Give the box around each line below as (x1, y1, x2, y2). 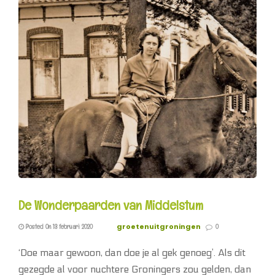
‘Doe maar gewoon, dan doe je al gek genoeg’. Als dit (18, 247, 246, 259)
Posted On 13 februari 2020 (24, 222, 93, 231)
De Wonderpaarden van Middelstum (18, 196, 203, 214)
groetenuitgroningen (117, 222, 201, 232)
